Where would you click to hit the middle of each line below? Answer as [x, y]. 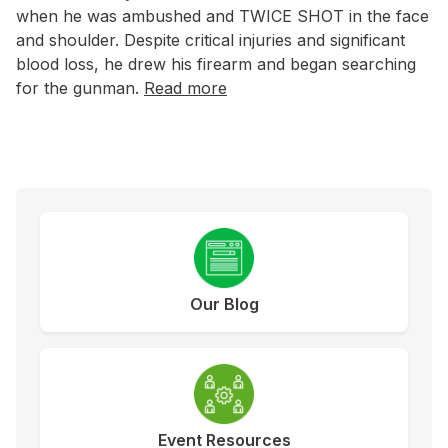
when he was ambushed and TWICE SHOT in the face [222, 16]
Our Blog [224, 304]
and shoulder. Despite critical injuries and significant [210, 40]
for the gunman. [80, 88]
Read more [185, 88]
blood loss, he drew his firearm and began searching [216, 64]
